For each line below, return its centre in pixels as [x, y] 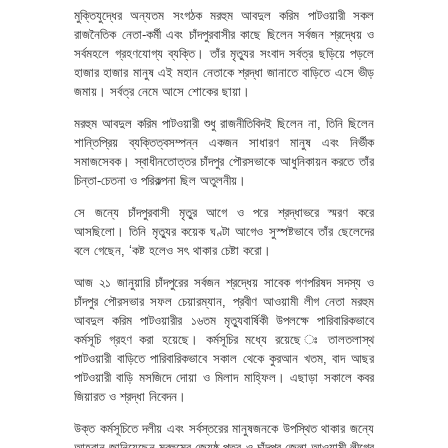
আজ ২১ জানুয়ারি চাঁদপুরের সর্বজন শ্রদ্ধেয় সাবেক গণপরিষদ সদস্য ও [224, 282]
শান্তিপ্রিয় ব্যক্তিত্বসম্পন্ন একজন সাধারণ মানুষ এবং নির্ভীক [224, 142]
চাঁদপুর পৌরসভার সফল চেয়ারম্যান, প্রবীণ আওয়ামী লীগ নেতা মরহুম [224, 301]
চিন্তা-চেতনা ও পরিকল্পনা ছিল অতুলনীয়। [160, 180]
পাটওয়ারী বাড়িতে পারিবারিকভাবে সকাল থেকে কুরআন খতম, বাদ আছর [224, 358]
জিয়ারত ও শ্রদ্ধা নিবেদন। [130, 396]
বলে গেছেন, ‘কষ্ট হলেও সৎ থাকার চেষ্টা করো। [172, 250]
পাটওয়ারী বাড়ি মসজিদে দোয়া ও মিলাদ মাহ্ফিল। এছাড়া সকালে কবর [224, 377]
